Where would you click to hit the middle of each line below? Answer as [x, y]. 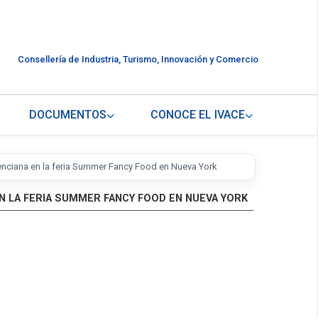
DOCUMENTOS [67, 115]
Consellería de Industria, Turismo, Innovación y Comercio [138, 60]
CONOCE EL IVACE [197, 115]
